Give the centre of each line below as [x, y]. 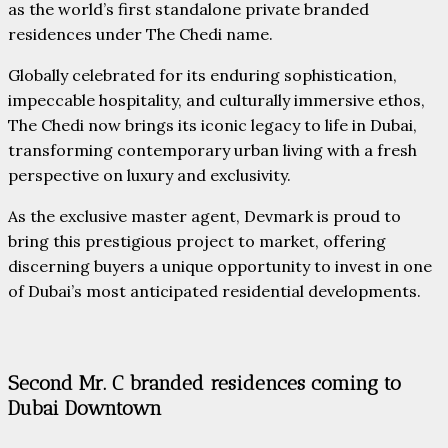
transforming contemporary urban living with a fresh [212, 150]
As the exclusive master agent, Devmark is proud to [204, 216]
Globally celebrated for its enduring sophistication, [202, 75]
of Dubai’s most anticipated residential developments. [214, 291]
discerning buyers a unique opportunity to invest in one [220, 266]
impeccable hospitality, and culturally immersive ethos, [216, 100]
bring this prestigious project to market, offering [197, 241]
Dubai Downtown [85, 407]
